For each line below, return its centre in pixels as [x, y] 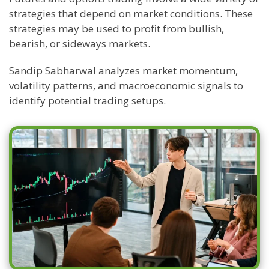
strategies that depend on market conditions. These [131, 14]
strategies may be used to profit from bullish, [116, 29]
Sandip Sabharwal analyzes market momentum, [123, 71]
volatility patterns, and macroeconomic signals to [126, 86]
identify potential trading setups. [87, 101]
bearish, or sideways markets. [80, 44]
